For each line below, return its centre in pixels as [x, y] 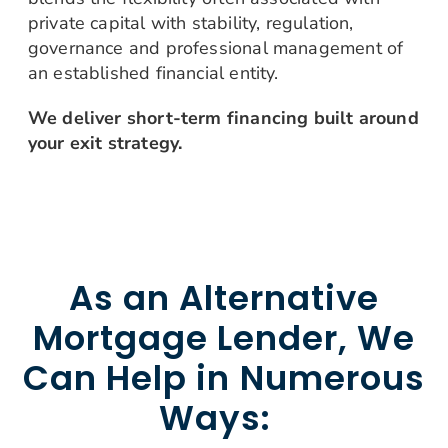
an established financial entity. [155, 72]
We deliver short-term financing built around [223, 117]
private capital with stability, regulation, [190, 22]
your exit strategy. [105, 142]
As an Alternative [224, 297]
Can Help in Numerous [224, 377]
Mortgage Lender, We [224, 337]
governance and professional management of [215, 47]
